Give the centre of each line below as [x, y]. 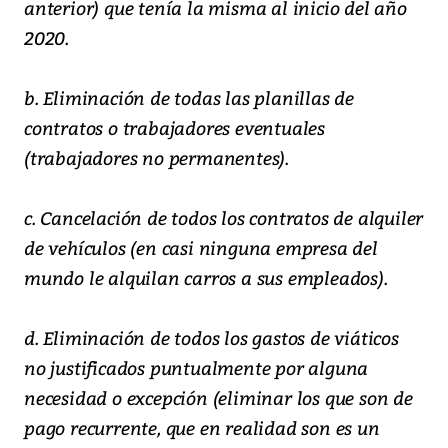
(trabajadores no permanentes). [157, 158]
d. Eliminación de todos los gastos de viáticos [211, 338]
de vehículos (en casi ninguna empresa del [201, 248]
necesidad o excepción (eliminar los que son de [218, 398]
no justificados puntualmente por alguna [196, 368]
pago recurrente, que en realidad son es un [202, 428]
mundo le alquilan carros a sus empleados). [206, 278]
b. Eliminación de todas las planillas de [189, 98]
